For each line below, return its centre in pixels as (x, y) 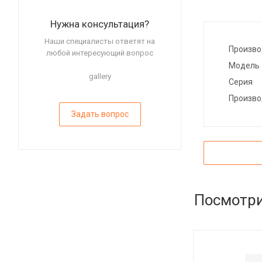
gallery (100, 77)
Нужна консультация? (100, 24)
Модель (244, 66)
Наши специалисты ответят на (100, 42)
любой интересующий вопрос (100, 53)
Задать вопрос (100, 114)
